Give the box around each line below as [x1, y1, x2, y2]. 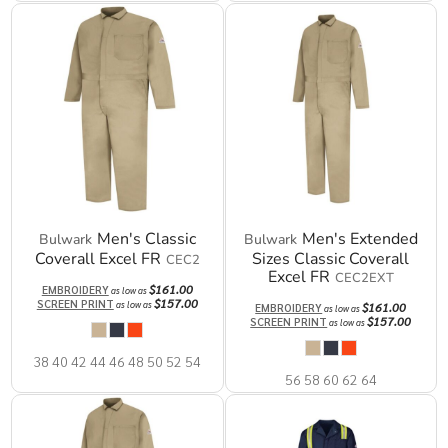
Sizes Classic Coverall [252, 248, 410, 271]
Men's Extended [301, 228, 418, 251]
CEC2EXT [334, 269, 394, 288]
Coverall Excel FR [34, 248, 161, 271]
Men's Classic [96, 228, 196, 251]
